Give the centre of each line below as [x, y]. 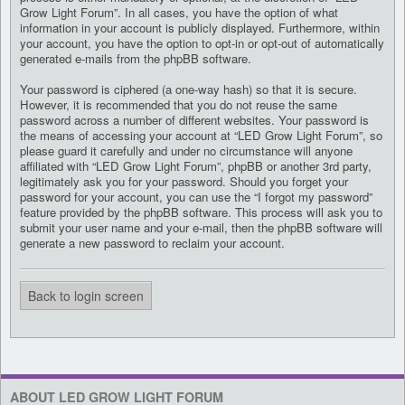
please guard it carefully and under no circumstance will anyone [186, 151]
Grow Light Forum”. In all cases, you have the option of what [179, 13]
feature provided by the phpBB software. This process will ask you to [201, 212]
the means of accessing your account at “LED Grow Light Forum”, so [201, 136]
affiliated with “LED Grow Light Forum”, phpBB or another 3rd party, [196, 166]
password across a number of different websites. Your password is [194, 120]
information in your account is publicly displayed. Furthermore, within [200, 28]
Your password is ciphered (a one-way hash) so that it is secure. [188, 89]
